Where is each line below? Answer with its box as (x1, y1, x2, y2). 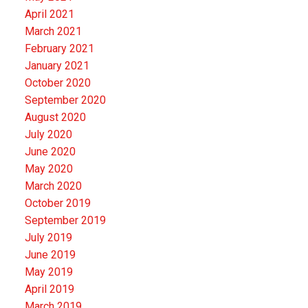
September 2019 (24, 213, 106, 227)
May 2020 (24, 162, 73, 175)
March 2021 (24, 24, 82, 38)
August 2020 (24, 110, 86, 124)
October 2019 (24, 196, 91, 210)
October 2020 (24, 76, 91, 89)
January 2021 (24, 58, 89, 72)
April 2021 (24, 7, 74, 21)
